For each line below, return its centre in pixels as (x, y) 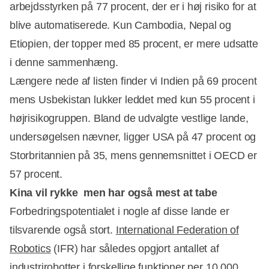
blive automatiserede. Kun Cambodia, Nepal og (121, 25)
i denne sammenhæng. (64, 62)
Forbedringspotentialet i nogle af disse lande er (119, 211)
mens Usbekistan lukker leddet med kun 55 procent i (132, 99)
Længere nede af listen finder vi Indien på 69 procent (133, 81)
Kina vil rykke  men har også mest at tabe (113, 192)
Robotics (30, 248)
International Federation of (177, 230)
